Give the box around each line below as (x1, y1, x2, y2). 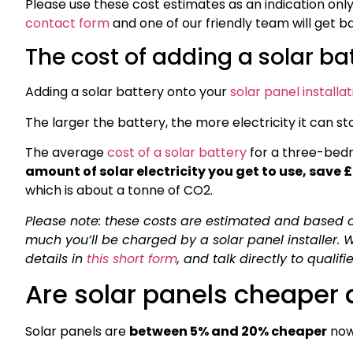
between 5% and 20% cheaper (129, 322, 327, 341)
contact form (25, 14, 113, 33)
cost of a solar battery (107, 143, 247, 162)
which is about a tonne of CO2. (25, 181, 213, 200)
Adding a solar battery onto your (25, 83, 230, 102)
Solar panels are (25, 322, 129, 341)
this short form (87, 249, 177, 268)
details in (25, 249, 87, 268)
